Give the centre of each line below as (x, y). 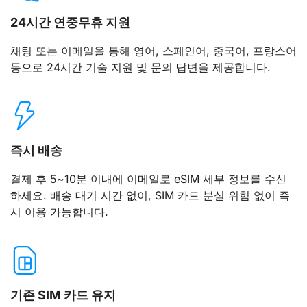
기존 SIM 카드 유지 (63, 295)
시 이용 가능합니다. (59, 212)
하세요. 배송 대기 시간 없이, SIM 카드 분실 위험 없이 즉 (150, 196)
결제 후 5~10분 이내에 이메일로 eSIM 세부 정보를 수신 (148, 179)
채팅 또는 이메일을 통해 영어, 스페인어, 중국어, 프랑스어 (153, 51)
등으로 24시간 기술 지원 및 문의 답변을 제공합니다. (140, 67)
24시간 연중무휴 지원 (70, 23)
